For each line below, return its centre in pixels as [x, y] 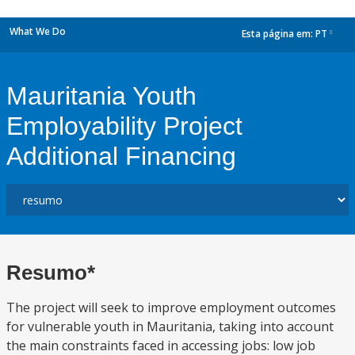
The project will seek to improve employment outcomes [171, 307]
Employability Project [124, 126]
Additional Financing [121, 156]
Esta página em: [279, 34]
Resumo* [51, 273]
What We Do [38, 31]
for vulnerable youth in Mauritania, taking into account [170, 326]
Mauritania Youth [101, 96]
